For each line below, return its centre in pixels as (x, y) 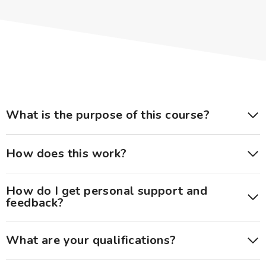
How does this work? (66, 154)
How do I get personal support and (107, 191)
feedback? (35, 203)
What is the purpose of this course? (108, 115)
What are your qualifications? (91, 240)
